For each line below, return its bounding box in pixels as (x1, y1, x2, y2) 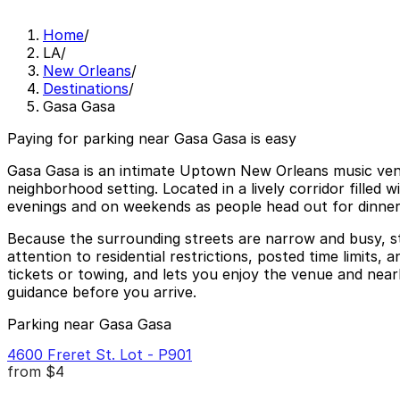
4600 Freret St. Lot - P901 (7, 345, 192, 363)
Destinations (43, 79, 129, 98)
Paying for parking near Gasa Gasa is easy (7, 129, 296, 148)
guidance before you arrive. (7, 283, 196, 302)
